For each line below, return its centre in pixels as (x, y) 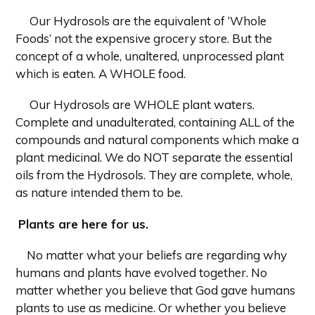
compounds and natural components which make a (157, 140)
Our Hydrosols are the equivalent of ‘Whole (148, 20)
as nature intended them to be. (99, 193)
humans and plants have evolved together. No (141, 273)
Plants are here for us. (83, 224)
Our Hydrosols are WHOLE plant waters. (142, 105)
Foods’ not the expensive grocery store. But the (144, 38)
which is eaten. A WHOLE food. (101, 73)
